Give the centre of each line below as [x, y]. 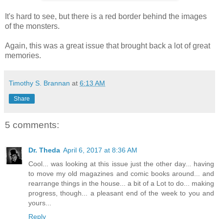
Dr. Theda [44, 150]
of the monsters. [32, 26]
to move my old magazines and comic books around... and [121, 174]
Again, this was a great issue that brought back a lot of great [108, 45]
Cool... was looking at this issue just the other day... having [121, 164]
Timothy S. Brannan [39, 83]
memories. [23, 55]
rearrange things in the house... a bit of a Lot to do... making [121, 184]
